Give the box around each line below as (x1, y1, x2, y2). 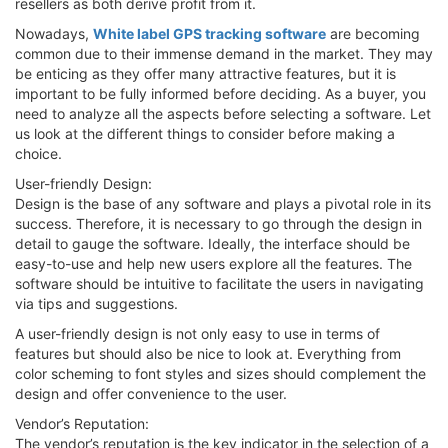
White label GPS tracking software (93, 24, 326, 42)
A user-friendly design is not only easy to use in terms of (15, 324, 380, 342)
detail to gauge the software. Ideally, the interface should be (15, 234, 410, 252)
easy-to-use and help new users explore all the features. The (15, 254, 412, 272)
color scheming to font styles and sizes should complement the (15, 364, 426, 382)
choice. (15, 144, 62, 162)
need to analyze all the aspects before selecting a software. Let (15, 104, 431, 122)
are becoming (326, 24, 420, 42)
